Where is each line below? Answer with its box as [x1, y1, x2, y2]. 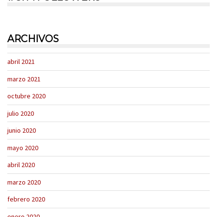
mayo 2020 [7, 143, 38, 152]
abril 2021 [7, 57, 35, 66]
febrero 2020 [7, 195, 45, 204]
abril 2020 [7, 160, 35, 170]
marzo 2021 [7, 74, 41, 83]
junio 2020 [7, 126, 36, 135]
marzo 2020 [7, 177, 41, 186]
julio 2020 [7, 108, 34, 118]
